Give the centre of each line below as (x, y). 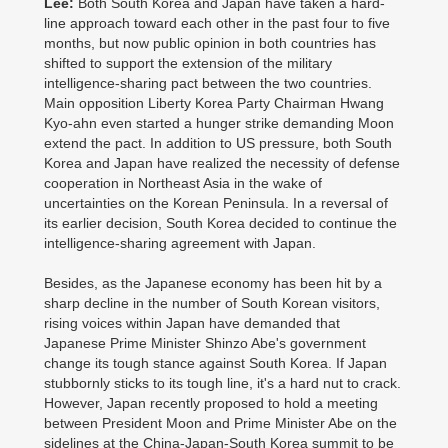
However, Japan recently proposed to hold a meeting (211, 403)
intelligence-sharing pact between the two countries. (208, 83)
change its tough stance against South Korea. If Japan (215, 363)
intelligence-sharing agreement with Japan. (182, 243)
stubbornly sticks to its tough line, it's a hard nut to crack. (222, 383)
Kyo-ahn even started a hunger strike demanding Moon (219, 123)
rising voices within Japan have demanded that (192, 323)
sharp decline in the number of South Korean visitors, (212, 303)
